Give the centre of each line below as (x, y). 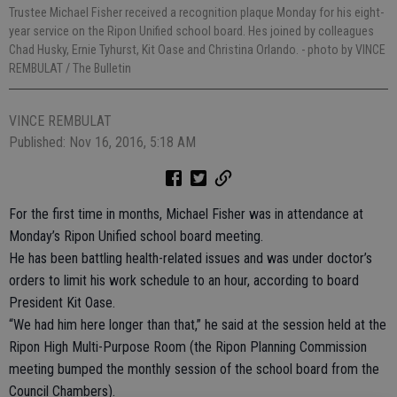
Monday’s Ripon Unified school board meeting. (136, 236)
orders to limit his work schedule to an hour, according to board (184, 280)
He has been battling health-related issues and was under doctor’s (191, 258)
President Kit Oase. (62, 302)
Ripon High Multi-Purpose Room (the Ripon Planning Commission (188, 346)
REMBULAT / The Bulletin (70, 68)
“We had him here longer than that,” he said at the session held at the (198, 324)
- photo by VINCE (343, 49)
